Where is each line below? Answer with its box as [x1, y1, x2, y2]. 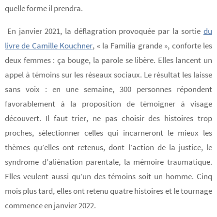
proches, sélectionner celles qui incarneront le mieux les [5, 127, 212, 138]
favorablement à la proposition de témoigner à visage [5, 98, 212, 109]
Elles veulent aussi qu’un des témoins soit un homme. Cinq [5, 170, 212, 182]
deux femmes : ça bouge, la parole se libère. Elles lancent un [5, 54, 212, 65]
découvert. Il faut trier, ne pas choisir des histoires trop [5, 112, 212, 124]
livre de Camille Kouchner [5, 40, 93, 51]
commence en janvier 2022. [5, 200, 96, 211]
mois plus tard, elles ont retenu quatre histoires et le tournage [5, 185, 212, 196]
